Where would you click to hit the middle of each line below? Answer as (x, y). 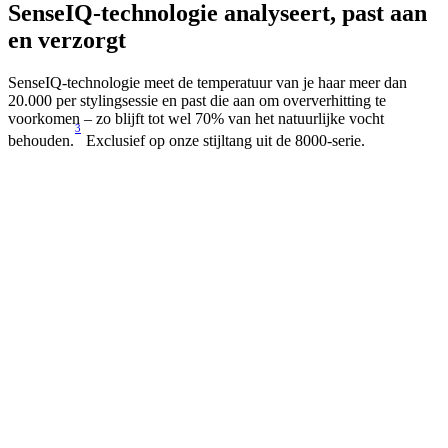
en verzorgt (67, 40)
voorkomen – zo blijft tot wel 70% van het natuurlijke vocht (196, 119)
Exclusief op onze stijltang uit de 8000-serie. (223, 141)
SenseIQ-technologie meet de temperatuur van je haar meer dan (207, 83)
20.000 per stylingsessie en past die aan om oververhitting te (197, 101)
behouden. (41, 141)
